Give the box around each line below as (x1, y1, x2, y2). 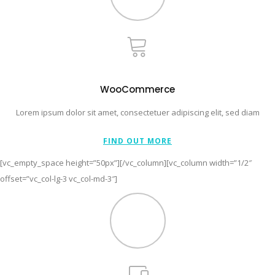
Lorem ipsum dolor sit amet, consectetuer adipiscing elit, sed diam (15, 106, 260, 118)
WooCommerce (100, 82, 175, 96)
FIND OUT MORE (103, 135, 172, 146)
